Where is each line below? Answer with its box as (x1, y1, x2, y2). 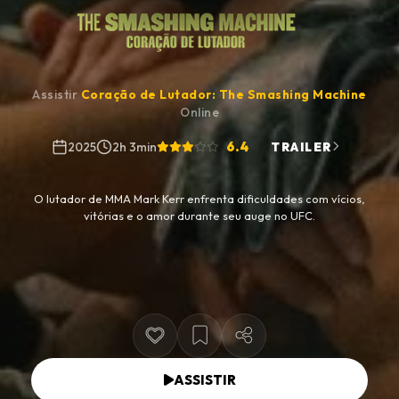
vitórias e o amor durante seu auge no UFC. (84, 208, 315, 223)
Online (180, 103, 219, 120)
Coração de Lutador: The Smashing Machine (80, 85, 367, 102)
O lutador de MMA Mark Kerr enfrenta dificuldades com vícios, (34, 191, 365, 206)
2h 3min (112, 138, 158, 155)
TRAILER (271, 138, 332, 155)
